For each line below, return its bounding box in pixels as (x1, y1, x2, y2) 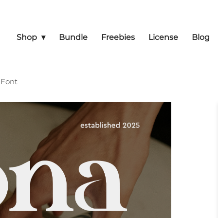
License (148, 33, 178, 42)
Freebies (101, 33, 135, 42)
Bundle (59, 33, 88, 42)
